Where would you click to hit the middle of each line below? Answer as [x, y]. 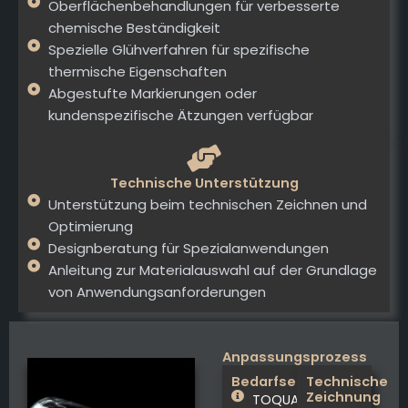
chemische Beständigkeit [134, 28]
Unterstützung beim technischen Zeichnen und [207, 205]
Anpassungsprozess [295, 357]
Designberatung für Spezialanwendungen [188, 249]
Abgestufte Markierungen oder [152, 94]
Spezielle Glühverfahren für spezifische [178, 50]
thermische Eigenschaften [137, 72]
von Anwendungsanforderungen [157, 292]
